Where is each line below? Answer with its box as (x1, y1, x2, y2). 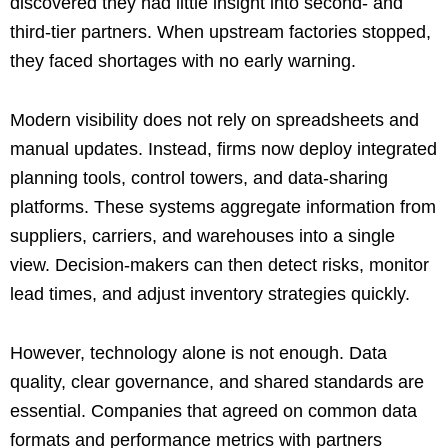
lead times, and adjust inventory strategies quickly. (10, 283, 410, 304)
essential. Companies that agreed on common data (10, 400, 417, 421)
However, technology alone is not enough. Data (10, 342, 387, 363)
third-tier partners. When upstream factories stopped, (10, 21, 431, 42)
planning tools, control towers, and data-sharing (10, 167, 388, 188)
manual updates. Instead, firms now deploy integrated (10, 138, 437, 159)
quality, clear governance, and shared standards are (10, 371, 424, 392)
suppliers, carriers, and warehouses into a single (10, 225, 395, 246)
